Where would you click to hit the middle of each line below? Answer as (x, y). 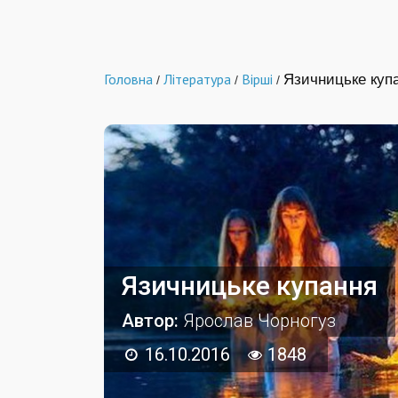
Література (197, 79)
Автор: (152, 320)
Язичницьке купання (250, 285)
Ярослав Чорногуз (259, 320)
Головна (128, 79)
